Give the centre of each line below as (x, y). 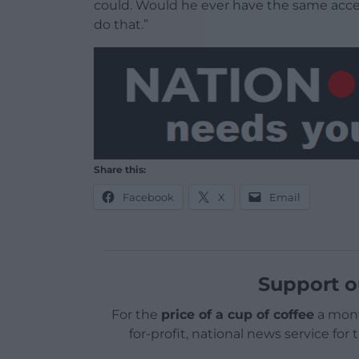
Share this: (120, 169)
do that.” (121, 24)
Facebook (148, 197)
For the (136, 315)
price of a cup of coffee (237, 315)
